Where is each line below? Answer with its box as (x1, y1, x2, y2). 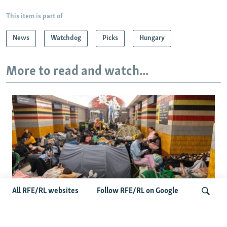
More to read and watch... (6, 64, 148, 79)
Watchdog (51, 34, 81, 42)
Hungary (139, 34, 165, 42)
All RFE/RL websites (12, 187, 79, 195)
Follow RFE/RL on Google (97, 187, 178, 195)
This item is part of (6, 12, 63, 20)
